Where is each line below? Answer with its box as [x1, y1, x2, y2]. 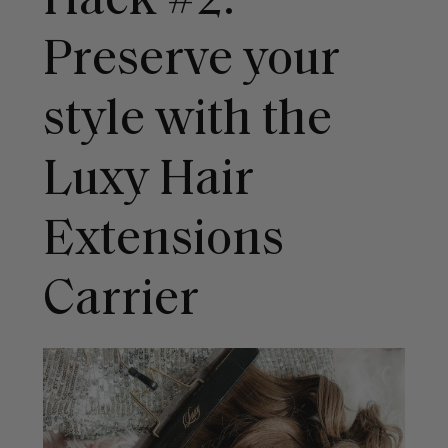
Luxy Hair [42, 156, 254, 208]
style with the [42, 96, 332, 148]
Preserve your [42, 36, 340, 88]
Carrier [42, 276, 209, 328]
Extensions [42, 216, 284, 268]
